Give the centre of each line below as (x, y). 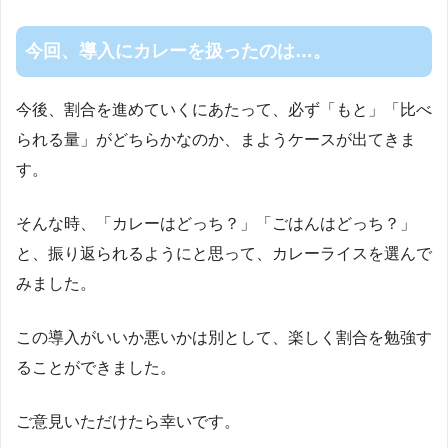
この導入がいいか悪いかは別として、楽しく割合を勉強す (224, 337)
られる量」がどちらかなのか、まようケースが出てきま (216, 139)
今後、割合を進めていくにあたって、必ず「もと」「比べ (224, 109)
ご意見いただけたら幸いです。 (128, 421)
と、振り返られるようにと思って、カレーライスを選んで (224, 253)
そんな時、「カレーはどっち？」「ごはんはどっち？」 (216, 223)
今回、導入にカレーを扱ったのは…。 (177, 51)
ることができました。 (96, 367)
